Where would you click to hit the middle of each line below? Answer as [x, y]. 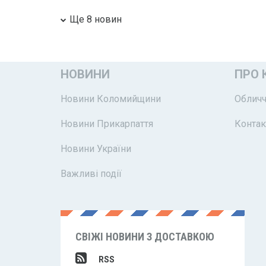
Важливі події [91, 173]
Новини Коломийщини [111, 99]
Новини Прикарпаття [107, 123]
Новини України [96, 148]
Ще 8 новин [96, 19]
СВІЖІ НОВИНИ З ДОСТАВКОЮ [145, 236]
